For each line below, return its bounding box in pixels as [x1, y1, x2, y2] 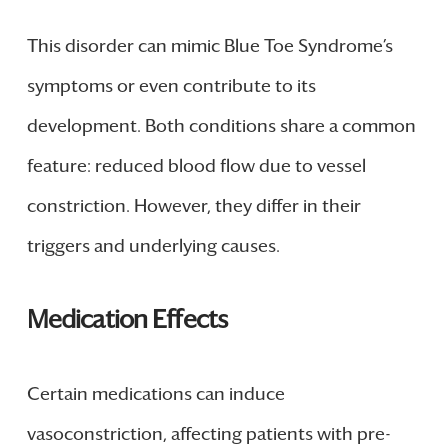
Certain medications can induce [26, 382, 285, 405]
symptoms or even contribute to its [26, 75, 316, 98]
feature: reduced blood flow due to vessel [26, 155, 366, 178]
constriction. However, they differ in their [26, 195, 361, 218]
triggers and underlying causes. [26, 235, 280, 258]
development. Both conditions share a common [26, 115, 416, 138]
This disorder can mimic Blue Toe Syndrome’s [26, 35, 393, 58]
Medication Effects [26, 304, 228, 336]
